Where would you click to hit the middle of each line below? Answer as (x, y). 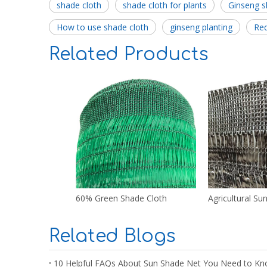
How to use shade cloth (103, 27)
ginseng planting (201, 27)
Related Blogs (112, 236)
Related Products (129, 55)
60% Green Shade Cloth (121, 198)
